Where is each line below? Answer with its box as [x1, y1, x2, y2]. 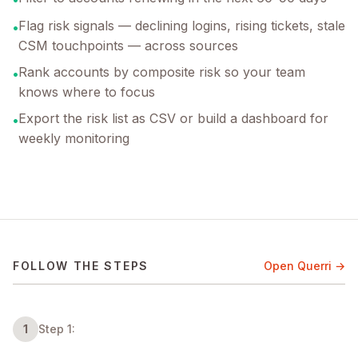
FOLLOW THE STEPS [13, 258, 149, 272]
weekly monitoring [18, 129, 129, 146]
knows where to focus [18, 83, 155, 100]
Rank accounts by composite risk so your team [18, 63, 305, 80]
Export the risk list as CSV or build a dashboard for [18, 109, 328, 126]
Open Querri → [264, 258, 345, 272]
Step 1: [38, 321, 75, 336]
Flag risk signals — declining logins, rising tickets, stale [18, 17, 345, 34]
